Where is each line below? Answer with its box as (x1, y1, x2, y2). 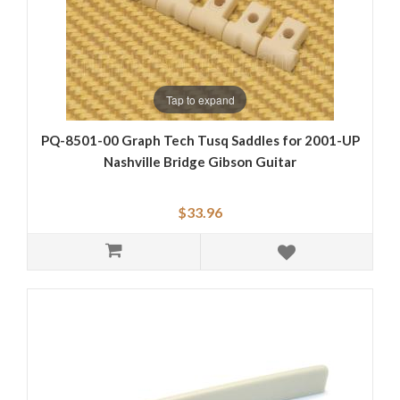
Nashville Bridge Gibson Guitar (104, 154, 296, 171)
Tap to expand (165, 91, 235, 107)
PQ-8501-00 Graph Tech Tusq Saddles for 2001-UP (40, 132, 360, 149)
